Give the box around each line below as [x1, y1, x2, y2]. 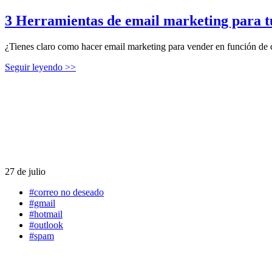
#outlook [29, 219, 63, 230]
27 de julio [5, 166, 46, 177]
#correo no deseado [29, 186, 104, 197]
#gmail [29, 197, 55, 208]
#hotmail [29, 208, 63, 219]
